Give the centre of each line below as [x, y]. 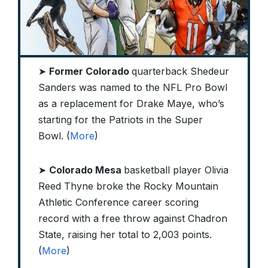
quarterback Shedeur [180, 71]
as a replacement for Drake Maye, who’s [131, 104]
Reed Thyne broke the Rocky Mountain [128, 186]
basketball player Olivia [176, 170]
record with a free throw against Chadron [133, 219]
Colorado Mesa [86, 170]
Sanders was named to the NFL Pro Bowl [133, 88]
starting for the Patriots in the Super [121, 120]
